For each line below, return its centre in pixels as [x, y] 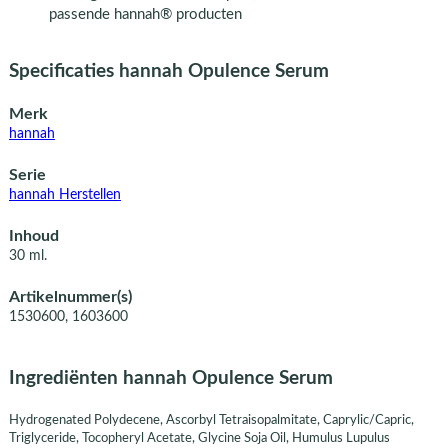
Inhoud [33, 236]
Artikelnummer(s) [70, 297]
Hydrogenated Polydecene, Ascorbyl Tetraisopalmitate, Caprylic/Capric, [211, 419]
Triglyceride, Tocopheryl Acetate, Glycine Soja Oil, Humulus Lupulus [199, 437]
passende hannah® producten [145, 15]
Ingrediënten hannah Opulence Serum [170, 379]
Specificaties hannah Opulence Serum [168, 71]
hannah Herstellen [64, 195]
